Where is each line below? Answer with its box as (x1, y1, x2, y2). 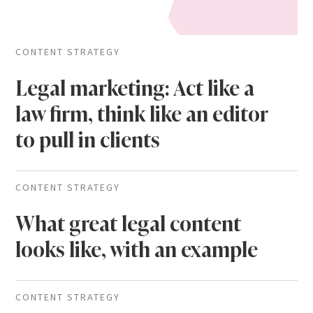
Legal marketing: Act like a (15, 75, 255, 101)
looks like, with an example (15, 237, 259, 263)
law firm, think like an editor (15, 101, 269, 127)
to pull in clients (15, 127, 161, 153)
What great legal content (15, 211, 242, 237)
